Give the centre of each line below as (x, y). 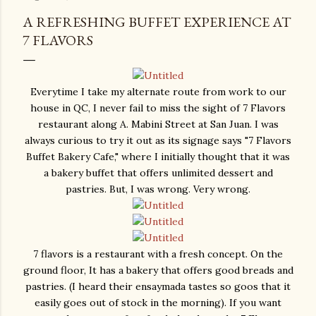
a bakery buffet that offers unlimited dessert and (158, 173)
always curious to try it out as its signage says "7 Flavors (158, 141)
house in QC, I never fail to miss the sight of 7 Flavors (158, 108)
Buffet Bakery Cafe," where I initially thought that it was (158, 157)
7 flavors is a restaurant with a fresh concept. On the (158, 254)
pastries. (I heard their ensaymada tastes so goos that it (158, 287)
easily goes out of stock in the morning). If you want (158, 303)
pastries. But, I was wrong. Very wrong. (158, 189)
